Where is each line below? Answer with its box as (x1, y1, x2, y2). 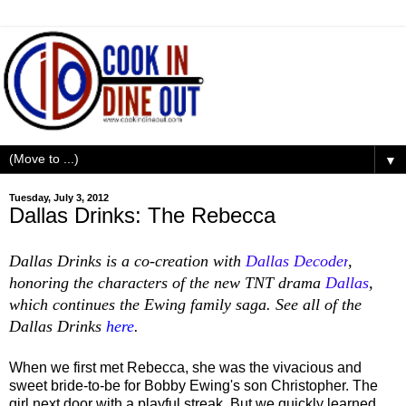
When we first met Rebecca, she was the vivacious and (9, 359, 362, 375)
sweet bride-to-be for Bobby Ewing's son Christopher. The (9, 377, 378, 393)
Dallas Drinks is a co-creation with (9, 251, 246, 270)
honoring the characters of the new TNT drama (9, 273, 325, 292)
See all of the (275, 295, 362, 314)
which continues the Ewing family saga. (9, 295, 275, 314)
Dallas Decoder (246, 251, 348, 270)
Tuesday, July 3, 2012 (9, 191, 109, 203)
